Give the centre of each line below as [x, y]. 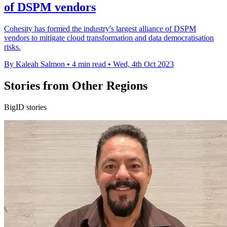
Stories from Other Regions [76, 85]
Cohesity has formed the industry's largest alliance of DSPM [100, 28]
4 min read [89, 64]
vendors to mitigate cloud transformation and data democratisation [109, 37]
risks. [12, 47]
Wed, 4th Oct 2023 [143, 64]
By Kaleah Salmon [34, 64]
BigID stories [25, 107]
